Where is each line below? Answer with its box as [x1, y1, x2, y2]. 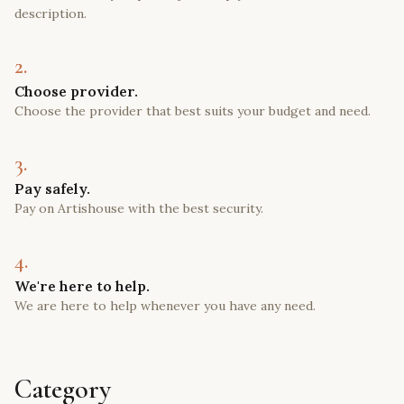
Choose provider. [14, 82, 138, 100]
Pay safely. [14, 179, 90, 197]
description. [14, 5, 87, 22]
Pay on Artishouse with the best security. [14, 200, 263, 216]
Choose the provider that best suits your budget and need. [14, 103, 371, 119]
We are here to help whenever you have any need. [14, 298, 316, 314]
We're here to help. [14, 277, 150, 295]
